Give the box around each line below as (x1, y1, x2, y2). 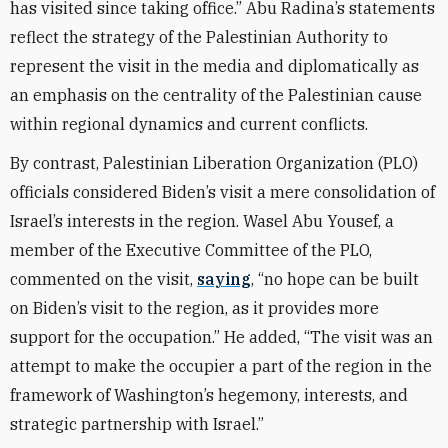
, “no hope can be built (251, 269, 419, 289)
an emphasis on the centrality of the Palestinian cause (10, 85, 422, 105)
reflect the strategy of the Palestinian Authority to (10, 27, 388, 47)
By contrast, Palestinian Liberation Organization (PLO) (10, 153, 418, 173)
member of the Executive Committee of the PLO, (10, 240, 372, 260)
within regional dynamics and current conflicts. (10, 114, 368, 134)
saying (197, 269, 251, 289)
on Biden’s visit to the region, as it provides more (10, 298, 379, 318)
